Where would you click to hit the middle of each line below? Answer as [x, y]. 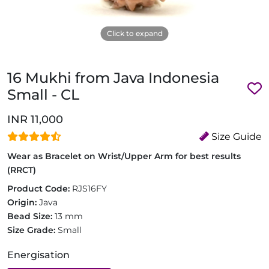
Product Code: [40, 189]
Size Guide [235, 137]
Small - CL [43, 95]
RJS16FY [89, 189]
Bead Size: [31, 216]
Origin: [23, 202]
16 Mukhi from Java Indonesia [113, 78]
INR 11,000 [35, 119]
